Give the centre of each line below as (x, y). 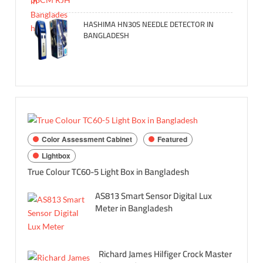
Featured (173, 139)
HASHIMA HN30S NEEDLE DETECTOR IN (149, 24)
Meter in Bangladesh (134, 208)
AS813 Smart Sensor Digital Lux (154, 195)
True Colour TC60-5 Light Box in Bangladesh (109, 171)
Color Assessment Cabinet (87, 139)
